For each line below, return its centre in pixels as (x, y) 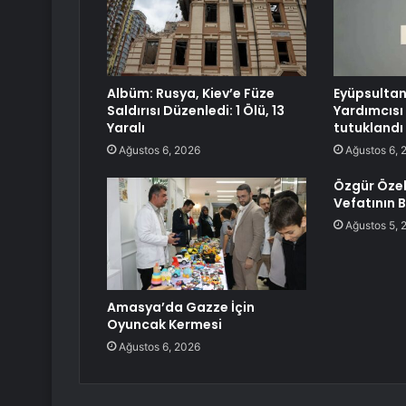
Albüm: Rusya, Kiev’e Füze (191, 94)
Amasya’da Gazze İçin (181, 308)
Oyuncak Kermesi (164, 325)
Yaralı (126, 128)
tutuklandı (368, 128)
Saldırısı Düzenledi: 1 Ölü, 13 (196, 111)
